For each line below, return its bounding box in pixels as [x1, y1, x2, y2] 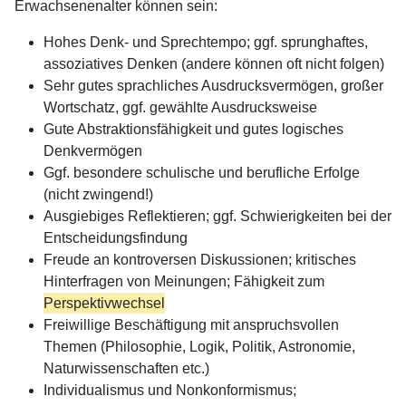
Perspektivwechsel [43, 295, 165, 311]
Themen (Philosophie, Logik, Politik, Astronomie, [43, 338, 355, 354]
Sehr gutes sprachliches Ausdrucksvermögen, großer [43, 77, 383, 93]
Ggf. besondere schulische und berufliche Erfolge [43, 164, 360, 180]
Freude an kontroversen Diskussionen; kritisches [43, 251, 356, 267]
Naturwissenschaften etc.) [43, 360, 209, 376]
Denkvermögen [43, 142, 142, 159]
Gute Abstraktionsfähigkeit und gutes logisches [43, 121, 343, 137]
